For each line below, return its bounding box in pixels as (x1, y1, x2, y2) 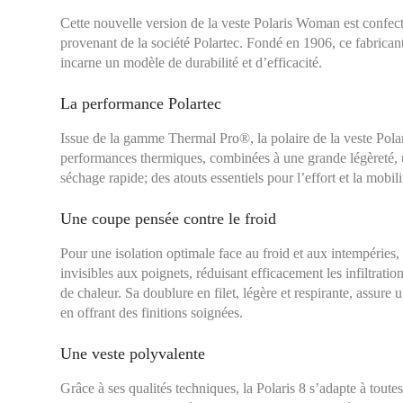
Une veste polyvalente (60, 345, 206, 363)
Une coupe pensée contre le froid (60, 210, 277, 228)
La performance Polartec (60, 94, 222, 112)
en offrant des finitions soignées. (60, 305, 244, 320)
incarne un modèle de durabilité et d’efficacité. (60, 55, 323, 70)
